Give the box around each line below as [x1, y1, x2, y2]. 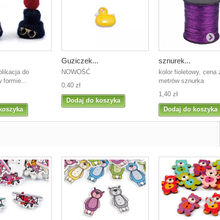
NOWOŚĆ [61, 68, 90, 76]
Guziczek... [61, 56, 98, 65]
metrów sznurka [159, 77, 204, 84]
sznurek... [159, 56, 191, 65]
